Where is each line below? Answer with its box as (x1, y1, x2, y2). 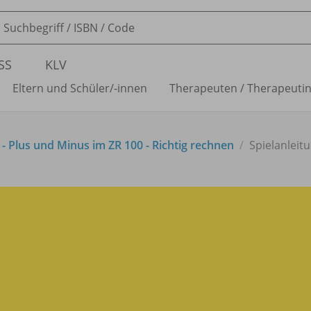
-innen (114, 81, 147, 96)
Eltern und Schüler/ (12, 81, 114, 96)
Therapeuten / (169, 81, 244, 96)
